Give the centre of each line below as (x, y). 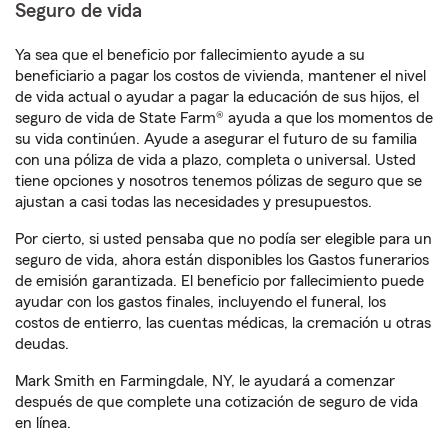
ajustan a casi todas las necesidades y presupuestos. (193, 202)
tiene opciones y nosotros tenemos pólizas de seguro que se (218, 181)
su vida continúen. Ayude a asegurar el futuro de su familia (216, 139)
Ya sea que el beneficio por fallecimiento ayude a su (190, 55)
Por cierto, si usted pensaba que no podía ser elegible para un (223, 239)
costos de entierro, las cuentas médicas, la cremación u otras (223, 323)
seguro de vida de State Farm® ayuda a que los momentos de (224, 118)
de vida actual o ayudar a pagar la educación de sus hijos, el (217, 97)
